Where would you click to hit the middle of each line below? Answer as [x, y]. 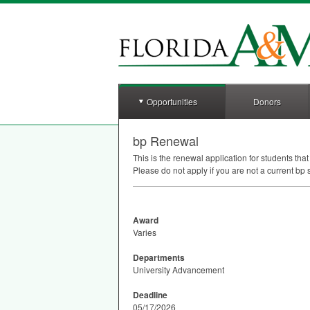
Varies [145, 232]
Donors [267, 101]
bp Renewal [166, 140]
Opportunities [172, 101]
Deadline [150, 295]
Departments [159, 257]
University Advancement [179, 270]
